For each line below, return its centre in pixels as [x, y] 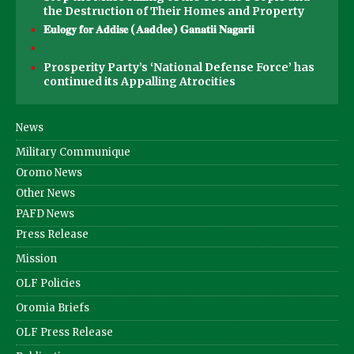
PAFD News [45, 213]
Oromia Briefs [53, 307]
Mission [36, 258]
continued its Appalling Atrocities [139, 81]
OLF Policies [48, 283]
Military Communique [73, 152]
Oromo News [49, 172]
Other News [45, 193]
